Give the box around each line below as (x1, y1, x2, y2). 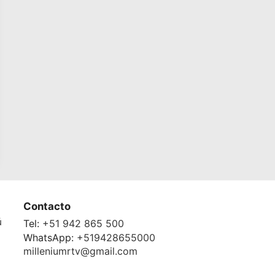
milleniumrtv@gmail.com (23, 245, 137, 258)
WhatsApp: (23, 231, 77, 244)
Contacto (23, 200, 71, 213)
